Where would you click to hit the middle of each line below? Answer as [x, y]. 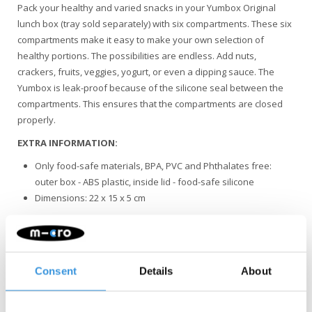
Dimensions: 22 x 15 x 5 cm [90, 198]
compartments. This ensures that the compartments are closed [150, 104]
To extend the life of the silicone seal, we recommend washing [149, 237]
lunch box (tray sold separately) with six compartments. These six [155, 24]
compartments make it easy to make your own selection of [141, 40]
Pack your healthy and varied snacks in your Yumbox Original [147, 8]
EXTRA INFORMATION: [68, 143]
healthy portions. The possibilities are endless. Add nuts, [137, 56]
